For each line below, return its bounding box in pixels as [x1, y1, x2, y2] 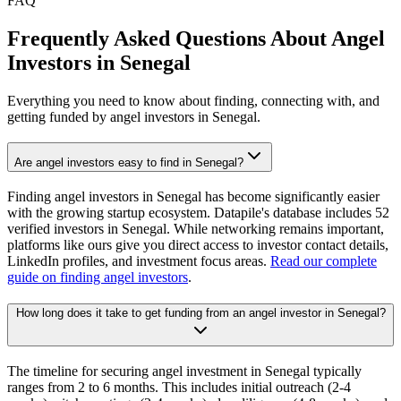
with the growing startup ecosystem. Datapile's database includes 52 [7, 204, 389, 220]
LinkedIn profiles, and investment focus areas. [7, 252, 270, 269]
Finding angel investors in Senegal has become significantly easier [7, 188, 380, 204]
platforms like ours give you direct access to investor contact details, [7, 236, 388, 252]
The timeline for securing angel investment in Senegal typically [7, 363, 362, 379]
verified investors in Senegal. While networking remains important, [7, 220, 384, 236]
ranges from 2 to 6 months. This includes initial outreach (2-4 [7, 379, 351, 395]
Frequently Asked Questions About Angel [7, 27, 385, 51]
